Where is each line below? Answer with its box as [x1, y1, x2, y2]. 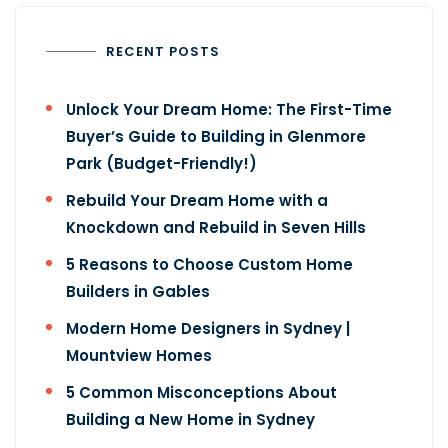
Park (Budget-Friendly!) [66, 153, 257, 175]
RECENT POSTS [106, 42, 220, 62]
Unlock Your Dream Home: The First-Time [66, 99, 392, 121]
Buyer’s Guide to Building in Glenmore [66, 126, 366, 148]
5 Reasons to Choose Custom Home [66, 254, 353, 276]
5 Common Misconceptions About [66, 382, 337, 404]
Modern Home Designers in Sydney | [66, 318, 350, 340]
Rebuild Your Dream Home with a [66, 190, 328, 212]
